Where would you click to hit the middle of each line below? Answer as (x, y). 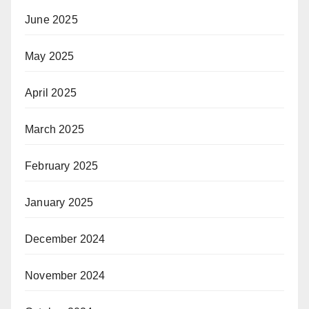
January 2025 (59, 203)
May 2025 (50, 57)
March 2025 (54, 130)
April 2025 (51, 93)
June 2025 (51, 20)
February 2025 (62, 166)
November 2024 (65, 276)
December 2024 (65, 239)
